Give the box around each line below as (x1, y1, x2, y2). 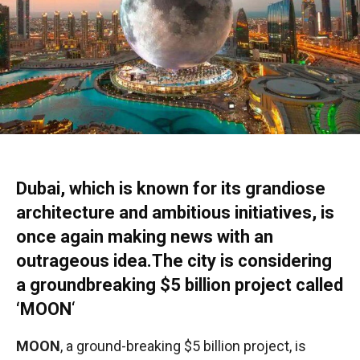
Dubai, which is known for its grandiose (16, 178, 325, 199)
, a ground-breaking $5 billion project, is (60, 337, 306, 355)
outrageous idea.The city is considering (16, 251, 332, 272)
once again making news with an (16, 227, 273, 247)
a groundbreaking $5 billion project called (16, 275, 343, 296)
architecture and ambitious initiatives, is (16, 202, 334, 223)
